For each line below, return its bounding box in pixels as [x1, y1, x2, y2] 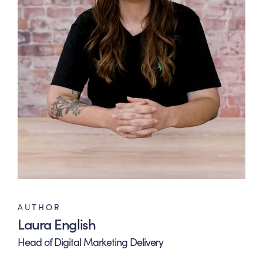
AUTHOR [18, 200, 61, 213]
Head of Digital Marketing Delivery [18, 234, 164, 249]
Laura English [18, 213, 96, 233]
